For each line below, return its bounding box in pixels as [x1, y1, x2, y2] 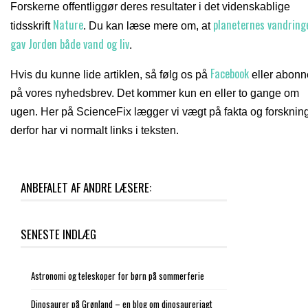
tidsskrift [10, 19, 53, 32]
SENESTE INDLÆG [21, 225, 96, 243]
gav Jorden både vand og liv [10, 36, 129, 52]
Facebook [210, 65, 249, 82]
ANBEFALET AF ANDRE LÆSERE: [21, 179, 151, 196]
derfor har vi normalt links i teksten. [10, 124, 179, 136]
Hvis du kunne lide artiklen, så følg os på [10, 68, 210, 80]
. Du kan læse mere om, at [83, 19, 213, 32]
